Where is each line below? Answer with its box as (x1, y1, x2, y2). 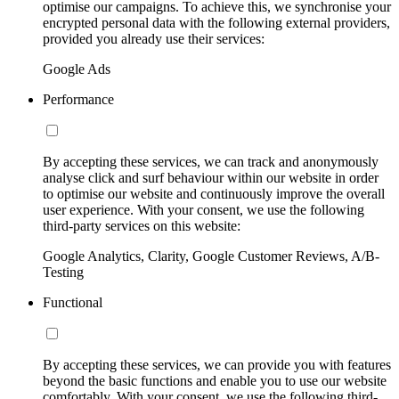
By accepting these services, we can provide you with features (43, 356, 391, 372)
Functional (43, 294, 102, 310)
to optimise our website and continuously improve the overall (43, 185, 385, 201)
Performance (43, 91, 114, 107)
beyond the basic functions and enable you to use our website (43, 372, 387, 388)
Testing (43, 264, 84, 280)
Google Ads (43, 61, 110, 77)
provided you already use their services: (43, 30, 265, 46)
